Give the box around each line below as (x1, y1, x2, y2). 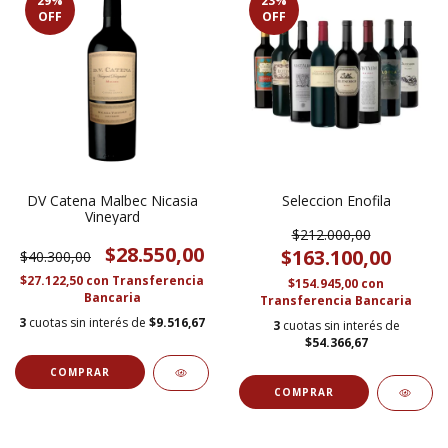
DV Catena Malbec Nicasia (26, 191, 198, 210)
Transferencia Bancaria (260, 292, 412, 309)
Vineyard (84, 207, 140, 226)
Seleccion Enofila (281, 191, 391, 210)
